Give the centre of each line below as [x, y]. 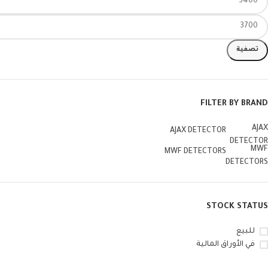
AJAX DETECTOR [198, 131]
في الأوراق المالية [226, 244]
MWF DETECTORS [195, 152]
